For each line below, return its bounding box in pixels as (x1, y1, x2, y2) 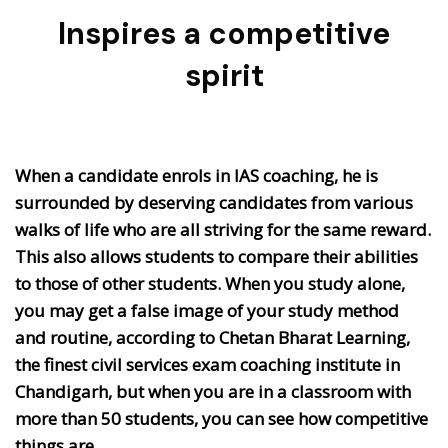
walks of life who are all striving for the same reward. (15, 217, 431, 241)
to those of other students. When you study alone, (15, 271, 405, 295)
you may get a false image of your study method (15, 298, 399, 322)
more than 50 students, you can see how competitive (15, 406, 428, 430)
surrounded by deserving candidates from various (15, 190, 413, 214)
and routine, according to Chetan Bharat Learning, (15, 325, 410, 349)
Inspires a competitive (58, 13, 390, 53)
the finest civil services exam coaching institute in (15, 352, 400, 376)
